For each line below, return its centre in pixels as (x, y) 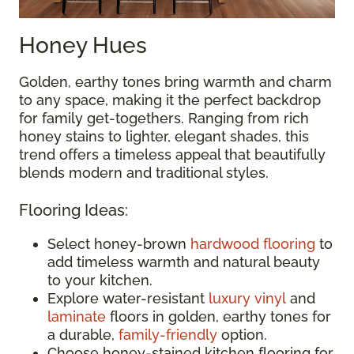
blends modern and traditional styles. (144, 173)
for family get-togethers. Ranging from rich (164, 119)
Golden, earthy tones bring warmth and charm (175, 82)
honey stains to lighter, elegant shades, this (164, 137)
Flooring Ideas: (73, 211)
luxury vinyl (247, 299)
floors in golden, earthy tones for (218, 317)
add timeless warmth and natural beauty (184, 262)
